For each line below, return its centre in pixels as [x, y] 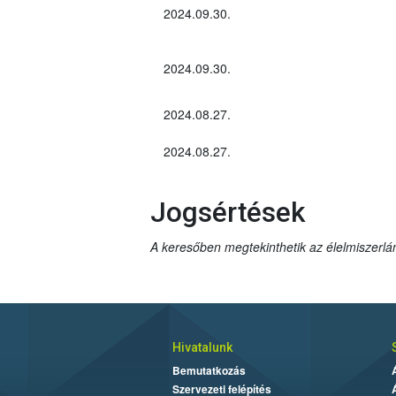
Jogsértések [231, 212]
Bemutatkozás [209, 370]
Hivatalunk [202, 347]
